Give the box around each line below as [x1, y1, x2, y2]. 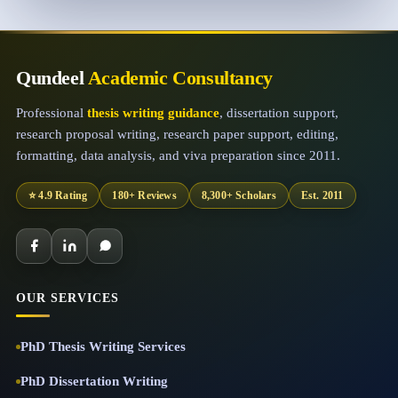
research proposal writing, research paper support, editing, [16, 126, 338, 141]
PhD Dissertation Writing [20, 373, 168, 388]
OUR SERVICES [16, 291, 119, 305]
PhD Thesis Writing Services [20, 338, 186, 354]
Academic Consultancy [87, 66, 273, 89]
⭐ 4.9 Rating [28, 188, 88, 202]
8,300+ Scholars [201, 188, 276, 202]
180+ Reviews [112, 188, 177, 202]
